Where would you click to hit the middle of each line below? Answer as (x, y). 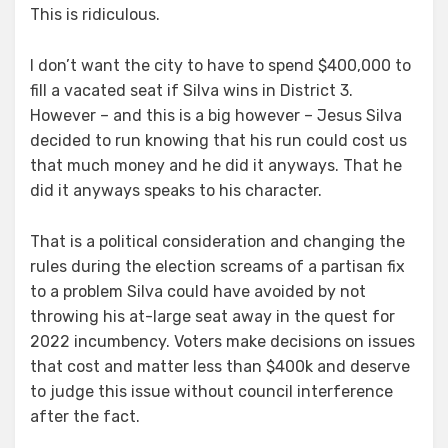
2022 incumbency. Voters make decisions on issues (222, 342)
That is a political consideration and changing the (217, 242)
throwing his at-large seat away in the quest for (212, 317)
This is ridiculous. (95, 15)
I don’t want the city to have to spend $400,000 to (220, 66)
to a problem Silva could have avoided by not (198, 292)
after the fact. (85, 417)
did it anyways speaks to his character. (176, 191)
